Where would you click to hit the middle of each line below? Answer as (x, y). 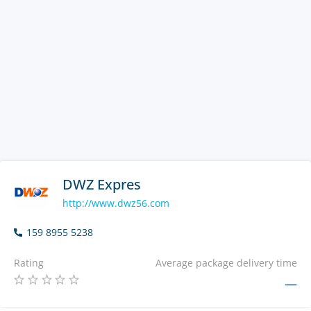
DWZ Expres (102, 184)
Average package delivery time (226, 263)
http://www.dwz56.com (116, 203)
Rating (29, 263)
